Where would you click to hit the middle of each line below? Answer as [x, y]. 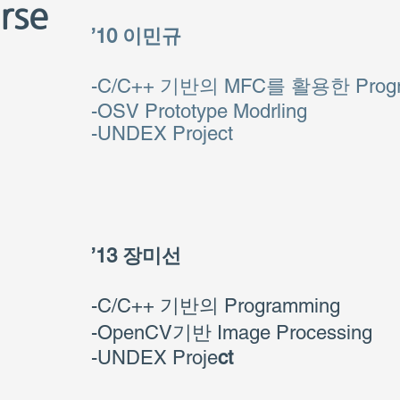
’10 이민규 [136, 36]
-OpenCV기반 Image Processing [232, 333]
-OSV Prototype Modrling [199, 111]
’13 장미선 [136, 256]
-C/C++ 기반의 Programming [216, 306]
